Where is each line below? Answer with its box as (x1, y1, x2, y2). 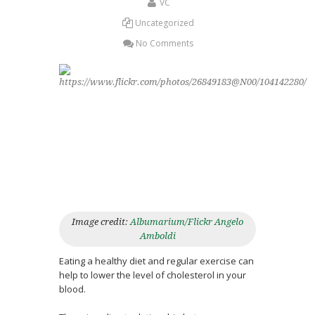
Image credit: (72, 217, 130, 227)
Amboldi (139, 231, 176, 241)
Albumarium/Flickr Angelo (130, 217, 243, 227)
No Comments (136, 37, 194, 49)
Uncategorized (135, 17, 195, 29)
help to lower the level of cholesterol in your (59, 269, 246, 281)
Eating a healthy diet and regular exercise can (59, 255, 254, 267)
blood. (59, 283, 86, 295)
